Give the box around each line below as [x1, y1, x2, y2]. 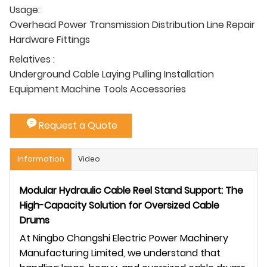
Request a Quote [39, 118, 117, 132]
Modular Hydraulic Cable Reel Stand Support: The [20, 183, 243, 197]
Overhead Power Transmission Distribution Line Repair [10, 17, 255, 32]
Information [17, 153, 64, 164]
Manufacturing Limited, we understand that [20, 246, 221, 260]
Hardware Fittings [10, 32, 90, 46]
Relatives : [10, 52, 55, 66]
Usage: [10, 2, 40, 17]
